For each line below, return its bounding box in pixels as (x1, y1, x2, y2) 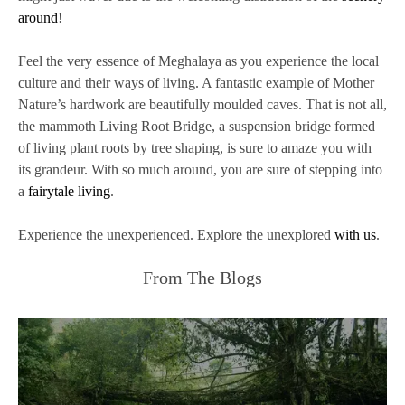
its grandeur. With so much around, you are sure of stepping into (18, 162, 382, 177)
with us (334, 227, 376, 242)
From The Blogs (143, 268, 262, 287)
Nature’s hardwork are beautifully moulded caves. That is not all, (18, 97, 387, 112)
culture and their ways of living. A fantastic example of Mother (18, 75, 374, 90)
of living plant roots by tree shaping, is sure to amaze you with (18, 140, 372, 155)
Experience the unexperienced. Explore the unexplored (18, 227, 334, 242)
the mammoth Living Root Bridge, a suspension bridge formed (18, 118, 375, 134)
